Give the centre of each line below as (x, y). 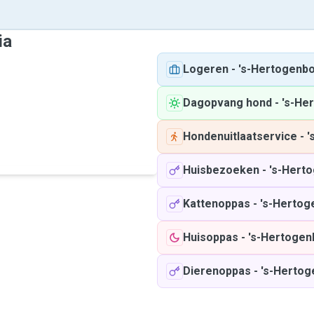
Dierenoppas (217, 271)
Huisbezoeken (221, 170)
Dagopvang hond (227, 103)
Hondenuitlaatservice (240, 136)
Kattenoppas (217, 204)
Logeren (206, 69)
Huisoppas (211, 237)
